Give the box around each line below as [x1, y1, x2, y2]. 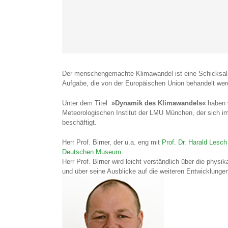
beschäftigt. [62, 119, 97, 126]
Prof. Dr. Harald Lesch [162, 138, 227, 146]
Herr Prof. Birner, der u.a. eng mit [62, 138, 162, 146]
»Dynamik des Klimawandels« [111, 99, 206, 107]
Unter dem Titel [62, 99, 111, 107]
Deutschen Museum [62, 148, 121, 156]
